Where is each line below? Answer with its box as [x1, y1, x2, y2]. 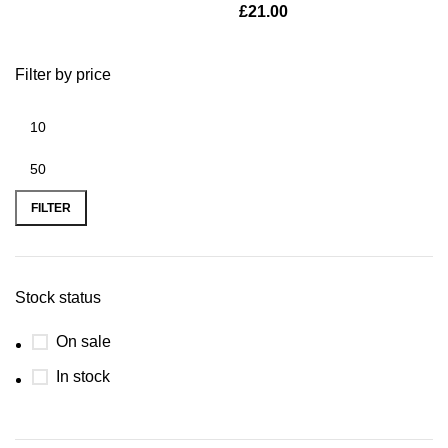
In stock [56, 368, 110, 385]
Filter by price [15, 66, 111, 83]
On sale [56, 333, 111, 350]
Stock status [15, 289, 101, 306]
